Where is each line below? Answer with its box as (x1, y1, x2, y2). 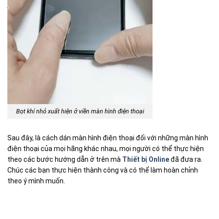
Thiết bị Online (122, 155, 169, 164)
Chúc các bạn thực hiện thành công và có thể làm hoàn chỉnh (7, 166, 198, 175)
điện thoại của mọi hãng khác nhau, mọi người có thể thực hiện (7, 145, 204, 153)
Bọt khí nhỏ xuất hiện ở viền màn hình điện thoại (16, 108, 144, 115)
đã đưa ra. (169, 155, 202, 164)
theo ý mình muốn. (7, 177, 65, 185)
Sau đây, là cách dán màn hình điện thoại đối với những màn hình (7, 134, 208, 142)
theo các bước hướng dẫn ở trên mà (7, 155, 122, 164)
